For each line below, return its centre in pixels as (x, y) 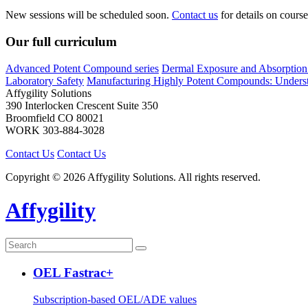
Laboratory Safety (45, 80)
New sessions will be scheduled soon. (89, 15)
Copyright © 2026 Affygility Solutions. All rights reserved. (133, 177)
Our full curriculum (61, 41)
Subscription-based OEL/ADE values (115, 299)
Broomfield (30, 118)
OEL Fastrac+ (73, 273)
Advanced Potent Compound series (82, 68)
